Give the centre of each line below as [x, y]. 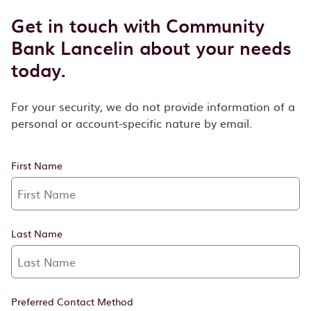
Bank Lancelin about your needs [151, 47]
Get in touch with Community [138, 25]
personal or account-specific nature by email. [132, 123]
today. [39, 69]
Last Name [37, 233]
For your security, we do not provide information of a [153, 106]
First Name [37, 165]
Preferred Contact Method [72, 301]
